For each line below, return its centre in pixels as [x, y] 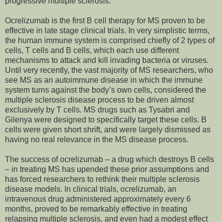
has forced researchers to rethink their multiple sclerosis [102, 179]
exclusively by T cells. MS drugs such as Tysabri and [97, 110]
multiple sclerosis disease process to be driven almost [99, 100]
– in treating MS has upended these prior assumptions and [107, 169]
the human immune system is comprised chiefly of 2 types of [110, 41]
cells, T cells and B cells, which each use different [92, 51]
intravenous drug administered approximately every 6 [98, 199]
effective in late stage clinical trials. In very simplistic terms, [107, 31]
